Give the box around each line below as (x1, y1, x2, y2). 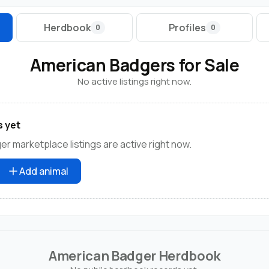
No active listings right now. (77, 74, 192, 88)
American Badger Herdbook (48, 246, 221, 265)
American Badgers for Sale (29, 53, 240, 76)
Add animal (19, 164, 68, 178)
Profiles (169, 20, 206, 34)
